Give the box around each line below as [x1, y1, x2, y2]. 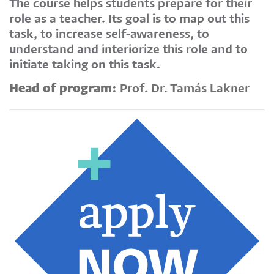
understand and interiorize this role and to [9, 44, 248, 56]
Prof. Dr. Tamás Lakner [117, 83, 250, 95]
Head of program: [9, 83, 117, 95]
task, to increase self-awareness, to [9, 29, 209, 41]
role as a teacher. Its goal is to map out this [9, 13, 250, 26]
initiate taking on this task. [9, 59, 160, 72]
